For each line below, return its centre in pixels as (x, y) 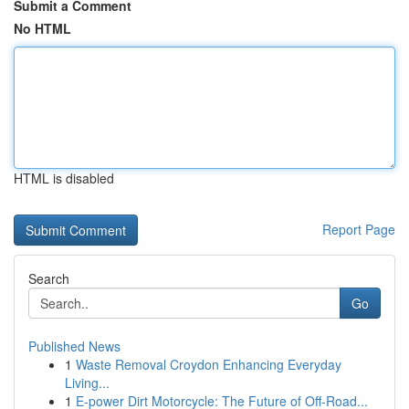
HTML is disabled (64, 178)
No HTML (42, 28)
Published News (74, 346)
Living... (87, 383)
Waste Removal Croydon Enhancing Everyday (209, 364)
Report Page (359, 229)
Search (49, 278)
